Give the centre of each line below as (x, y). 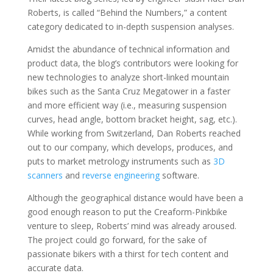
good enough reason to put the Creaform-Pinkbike (127, 212)
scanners (45, 175)
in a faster (210, 91)
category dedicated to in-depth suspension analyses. (130, 27)
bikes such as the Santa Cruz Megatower (108, 91)
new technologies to (67, 77)
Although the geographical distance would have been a (135, 198)
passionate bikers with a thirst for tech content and (128, 254)
